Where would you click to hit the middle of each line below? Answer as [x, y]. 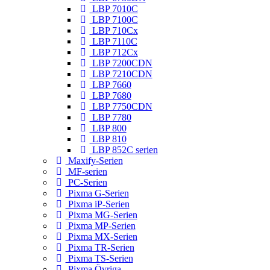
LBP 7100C [114, 19]
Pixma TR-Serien [100, 247]
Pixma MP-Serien [100, 225]
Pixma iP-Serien [97, 204]
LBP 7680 [110, 95]
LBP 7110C [113, 41]
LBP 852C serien [124, 149]
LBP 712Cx [114, 52]
